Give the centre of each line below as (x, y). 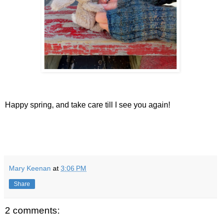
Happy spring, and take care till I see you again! (88, 105)
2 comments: (32, 210)
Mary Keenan (30, 168)
